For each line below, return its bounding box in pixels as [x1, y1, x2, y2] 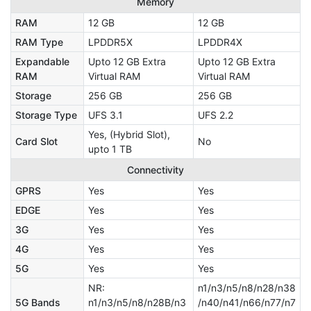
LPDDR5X [88, 36, 133, 49]
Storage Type [15, 109, 77, 121]
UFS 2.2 [198, 109, 233, 121]
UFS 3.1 [88, 109, 123, 121]
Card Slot [15, 135, 58, 148]
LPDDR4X [198, 36, 242, 49]
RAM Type [15, 36, 63, 49]
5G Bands [15, 296, 60, 309]
